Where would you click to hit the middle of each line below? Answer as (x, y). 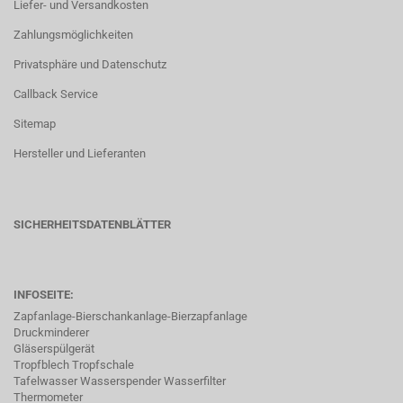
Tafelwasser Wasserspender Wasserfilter (120, 381)
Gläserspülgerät (54, 349)
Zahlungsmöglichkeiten (73, 35)
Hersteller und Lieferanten (80, 153)
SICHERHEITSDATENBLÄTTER (92, 224)
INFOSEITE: (44, 295)
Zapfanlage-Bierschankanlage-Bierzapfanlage (130, 316)
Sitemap (35, 124)
